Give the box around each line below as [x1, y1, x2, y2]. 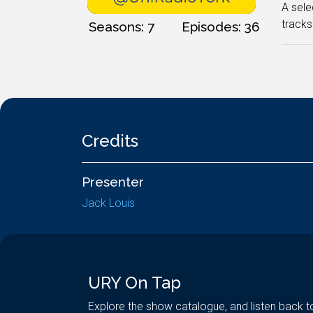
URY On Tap [88, 272, 181, 293]
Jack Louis [82, 196, 135, 210]
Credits [82, 131, 138, 151]
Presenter [82, 174, 144, 189]
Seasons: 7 [89, 18, 155, 34]
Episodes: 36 [182, 18, 261, 34]
